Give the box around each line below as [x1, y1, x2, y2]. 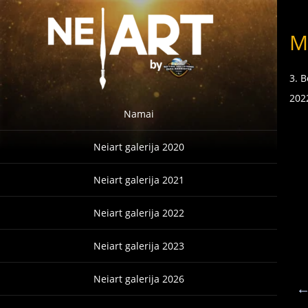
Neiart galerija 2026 [93, 272, 184, 285]
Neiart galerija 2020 [93, 140, 184, 153]
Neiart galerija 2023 [93, 239, 184, 252]
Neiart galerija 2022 [93, 206, 184, 219]
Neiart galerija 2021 [93, 173, 184, 186]
